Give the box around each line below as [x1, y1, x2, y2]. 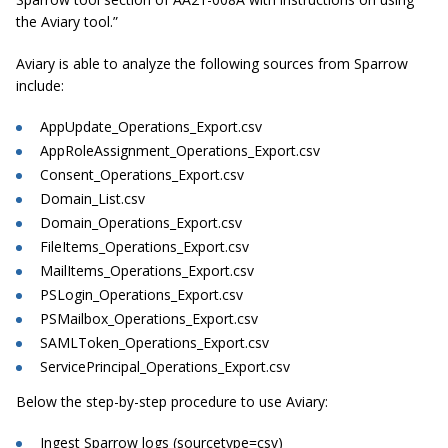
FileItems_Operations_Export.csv [40, 237, 249, 257]
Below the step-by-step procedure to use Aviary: [16, 392, 328, 412]
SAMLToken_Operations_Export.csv [40, 333, 269, 353]
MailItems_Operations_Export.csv [40, 261, 254, 281]
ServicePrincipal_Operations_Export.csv [40, 357, 290, 377]
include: [16, 76, 64, 96]
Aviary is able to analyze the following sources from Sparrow [16, 54, 408, 74]
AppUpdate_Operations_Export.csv [40, 117, 262, 137]
